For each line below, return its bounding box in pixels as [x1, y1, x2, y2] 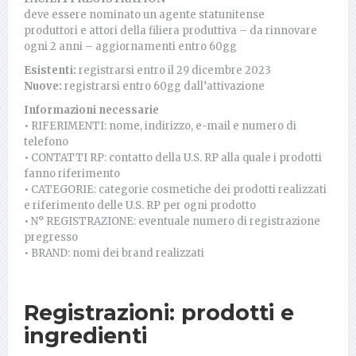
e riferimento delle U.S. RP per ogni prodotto [24, 198, 256, 212]
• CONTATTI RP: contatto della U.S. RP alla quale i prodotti [24, 150, 322, 164]
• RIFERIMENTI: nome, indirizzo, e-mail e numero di [24, 118, 296, 133]
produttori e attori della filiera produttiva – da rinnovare [24, 23, 317, 37]
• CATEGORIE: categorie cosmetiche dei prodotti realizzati [24, 182, 327, 196]
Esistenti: [24, 63, 79, 77]
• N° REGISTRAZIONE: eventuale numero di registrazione [24, 214, 320, 228]
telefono [24, 134, 68, 149]
